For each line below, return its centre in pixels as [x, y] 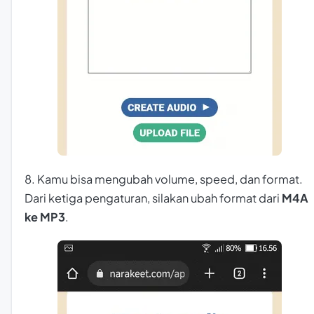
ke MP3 [45, 217]
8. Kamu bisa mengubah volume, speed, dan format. [164, 179]
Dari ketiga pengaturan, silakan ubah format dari [153, 198]
